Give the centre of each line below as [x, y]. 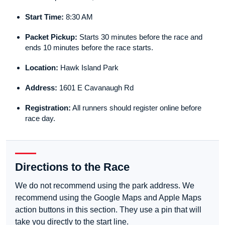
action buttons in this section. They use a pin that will [108, 210]
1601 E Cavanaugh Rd [95, 88]
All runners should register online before [136, 108]
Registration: [48, 108]
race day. [40, 119]
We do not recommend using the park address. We [105, 186]
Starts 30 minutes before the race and [140, 37]
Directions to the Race [72, 167]
